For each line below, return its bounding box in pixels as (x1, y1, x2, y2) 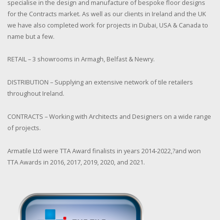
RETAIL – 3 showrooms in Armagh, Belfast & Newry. (7, 55, 155, 64)
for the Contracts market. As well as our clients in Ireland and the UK (7, 9, 206, 18)
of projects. (7, 123, 41, 132)
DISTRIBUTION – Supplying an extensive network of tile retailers (7, 78, 193, 87)
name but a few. (7, 31, 55, 41)
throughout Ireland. (7, 89, 64, 98)
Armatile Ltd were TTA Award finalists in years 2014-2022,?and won (7, 146, 201, 155)
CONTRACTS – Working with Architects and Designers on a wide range (7, 112, 211, 121)
